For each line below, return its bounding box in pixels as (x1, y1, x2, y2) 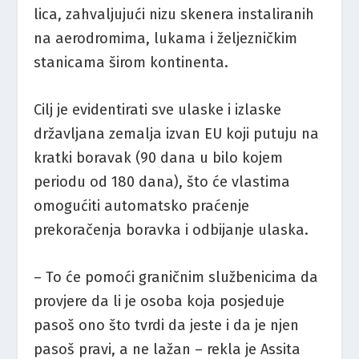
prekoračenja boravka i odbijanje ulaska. (34, 221, 309, 240)
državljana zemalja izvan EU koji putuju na (34, 125, 320, 143)
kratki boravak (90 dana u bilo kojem (34, 149, 284, 167)
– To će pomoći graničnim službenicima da (34, 268, 319, 287)
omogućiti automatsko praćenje (34, 197, 250, 216)
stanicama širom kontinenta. (34, 54, 229, 71)
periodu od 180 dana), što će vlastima (34, 173, 291, 192)
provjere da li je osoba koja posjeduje (34, 292, 285, 311)
